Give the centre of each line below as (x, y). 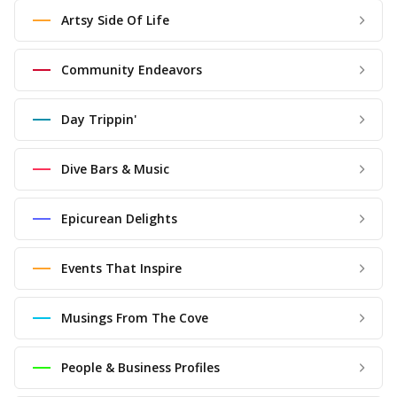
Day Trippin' (99, 119)
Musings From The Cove (135, 318)
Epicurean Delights (119, 218)
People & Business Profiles (140, 367)
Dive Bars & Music (115, 169)
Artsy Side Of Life (115, 20)
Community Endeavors (132, 70)
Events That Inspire (121, 268)
